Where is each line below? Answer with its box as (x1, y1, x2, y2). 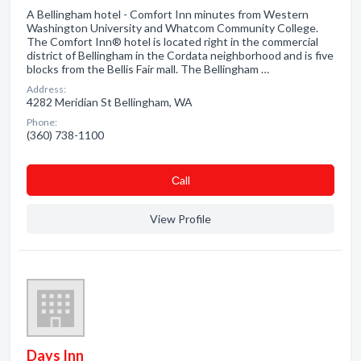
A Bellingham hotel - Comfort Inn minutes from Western (27, 7, 309, 21)
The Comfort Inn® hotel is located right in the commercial (27, 35, 318, 48)
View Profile (150, 212, 211, 226)
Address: (27, 83, 66, 95)
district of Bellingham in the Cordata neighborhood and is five (27, 48, 334, 62)
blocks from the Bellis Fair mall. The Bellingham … (27, 62, 269, 76)
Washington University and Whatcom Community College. (27, 21, 318, 35)
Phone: (27, 116, 57, 128)
